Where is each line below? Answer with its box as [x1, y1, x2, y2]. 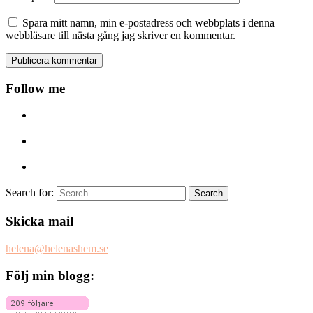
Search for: [6, 187, 54, 199]
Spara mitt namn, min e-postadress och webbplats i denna [22, 16, 275, 29]
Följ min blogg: [6, 268, 94, 283]
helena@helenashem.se [6, 242, 108, 254]
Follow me [6, 80, 65, 96]
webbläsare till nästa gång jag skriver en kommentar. [6, 29, 235, 41]
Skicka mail [6, 214, 73, 229]
